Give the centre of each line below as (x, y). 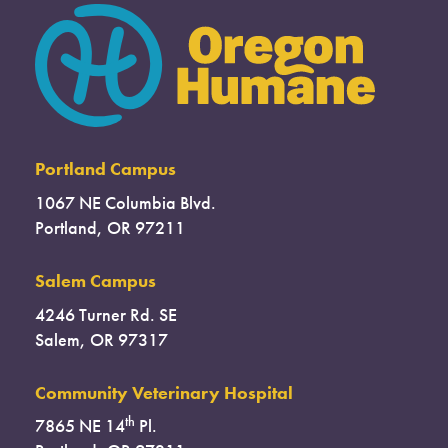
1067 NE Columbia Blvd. (125, 202)
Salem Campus (95, 280)
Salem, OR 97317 (101, 339)
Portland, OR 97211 (110, 227)
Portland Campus (105, 169)
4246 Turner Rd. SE (106, 314)
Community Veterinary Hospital (164, 392)
